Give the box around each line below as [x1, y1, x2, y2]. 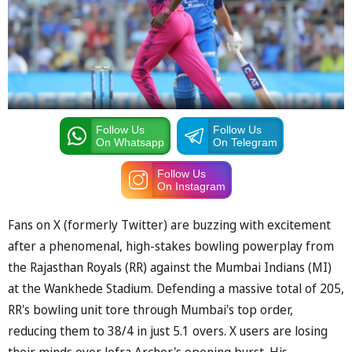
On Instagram [156, 179, 225, 192]
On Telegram [212, 135, 277, 148]
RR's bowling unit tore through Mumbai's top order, [8, 300, 293, 318]
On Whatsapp [95, 135, 164, 148]
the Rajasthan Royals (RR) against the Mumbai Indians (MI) [8, 258, 332, 276]
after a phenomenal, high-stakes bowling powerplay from [8, 236, 334, 255]
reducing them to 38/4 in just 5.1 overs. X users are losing [8, 321, 328, 339]
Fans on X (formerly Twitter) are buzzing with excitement [8, 215, 331, 233]
